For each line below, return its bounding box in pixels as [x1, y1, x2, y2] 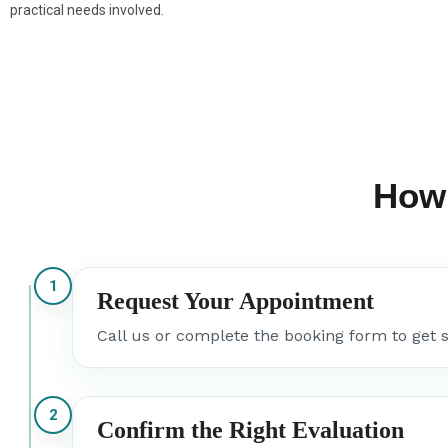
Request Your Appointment [97, 287, 374, 314]
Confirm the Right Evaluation [97, 416, 404, 443]
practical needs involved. [10, 2, 164, 19]
